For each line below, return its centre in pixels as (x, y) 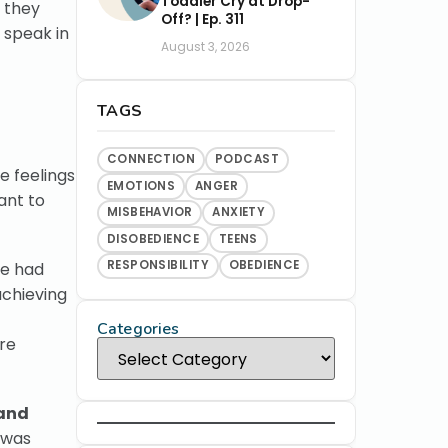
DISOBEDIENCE (153, 238)
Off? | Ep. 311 (202, 19)
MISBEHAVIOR (149, 212)
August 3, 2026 (205, 46)
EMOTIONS (141, 185)
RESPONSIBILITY (158, 265)
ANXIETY (239, 212)
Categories (138, 329)
